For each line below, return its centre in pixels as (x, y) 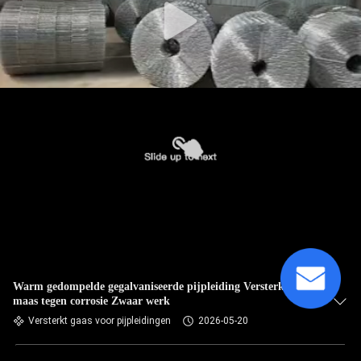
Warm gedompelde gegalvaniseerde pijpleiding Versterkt (151, 286)
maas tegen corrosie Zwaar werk (91, 301)
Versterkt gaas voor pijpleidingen (100, 321)
